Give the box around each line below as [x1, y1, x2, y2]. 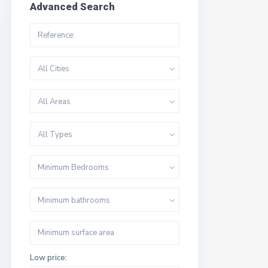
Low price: [30, 252, 67, 263]
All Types [38, 129, 72, 140]
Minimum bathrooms [38, 195, 110, 206]
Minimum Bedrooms [38, 162, 109, 173]
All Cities [38, 63, 69, 74]
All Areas [38, 96, 71, 107]
